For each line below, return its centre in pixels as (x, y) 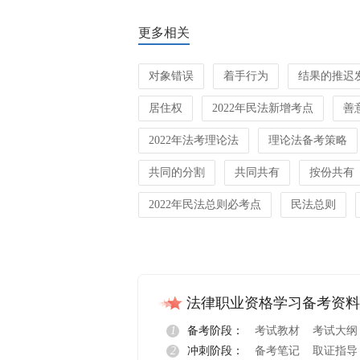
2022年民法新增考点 (263, 108)
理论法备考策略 (308, 140)
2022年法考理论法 (194, 140)
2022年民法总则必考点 (205, 205)
